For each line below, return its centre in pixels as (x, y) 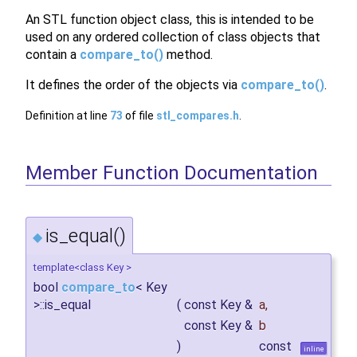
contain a (53, 54)
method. (188, 54)
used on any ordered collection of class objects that (173, 37)
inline (314, 349)
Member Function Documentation (172, 173)
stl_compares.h (198, 115)
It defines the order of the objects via (133, 84)
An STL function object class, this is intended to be (170, 19)
